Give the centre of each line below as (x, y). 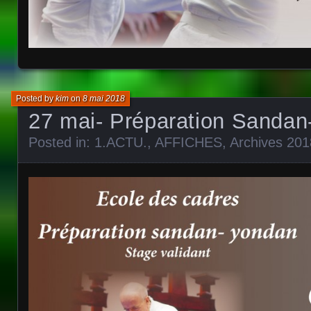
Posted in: (61, 143)
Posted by (36, 99)
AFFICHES (188, 143)
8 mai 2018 (104, 99)
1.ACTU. (121, 143)
